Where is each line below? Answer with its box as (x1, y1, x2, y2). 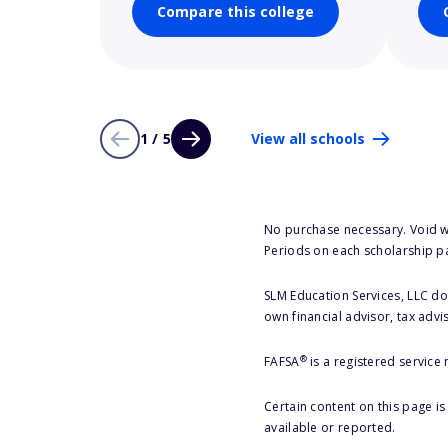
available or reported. (264, 419, 396, 436)
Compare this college (156, 2, 315, 21)
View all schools (251, 129, 365, 148)
